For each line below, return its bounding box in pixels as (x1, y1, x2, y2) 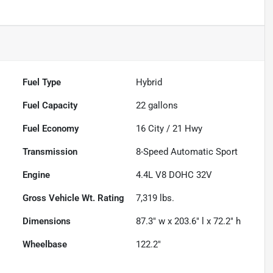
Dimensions (23, 216, 71, 227)
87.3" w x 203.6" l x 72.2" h (136, 216, 241, 227)
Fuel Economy (23, 123, 79, 135)
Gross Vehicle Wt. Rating (23, 193, 125, 204)
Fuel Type (23, 77, 62, 88)
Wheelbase (23, 239, 68, 250)
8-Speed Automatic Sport (136, 146, 238, 158)
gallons (146, 100, 179, 112)
